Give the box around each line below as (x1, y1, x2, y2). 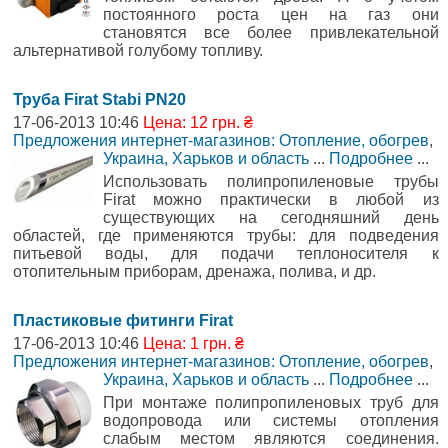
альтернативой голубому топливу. (13, 41, 263, 59)
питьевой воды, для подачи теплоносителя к (13, 244, 439, 262)
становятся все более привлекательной (103, 23, 439, 41)
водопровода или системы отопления (103, 411, 439, 429)
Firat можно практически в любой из (103, 190, 439, 208)
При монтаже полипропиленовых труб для (103, 393, 439, 411)
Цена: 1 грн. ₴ (143, 334, 244, 352)
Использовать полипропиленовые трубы (103, 172, 439, 190)
